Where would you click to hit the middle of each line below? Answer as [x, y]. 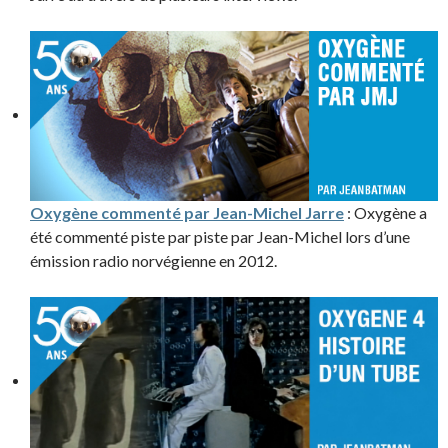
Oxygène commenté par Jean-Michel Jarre [187, 213]
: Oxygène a [385, 213]
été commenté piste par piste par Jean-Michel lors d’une [220, 237]
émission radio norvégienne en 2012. [153, 261]
